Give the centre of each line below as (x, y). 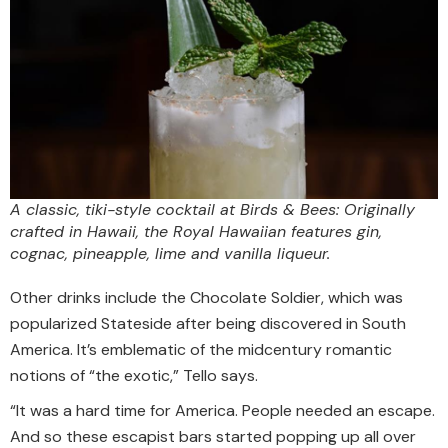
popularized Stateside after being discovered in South (208, 323)
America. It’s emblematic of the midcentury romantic (201, 349)
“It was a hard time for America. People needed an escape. (222, 411)
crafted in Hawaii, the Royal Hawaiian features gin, (196, 231)
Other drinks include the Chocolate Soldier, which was (206, 297)
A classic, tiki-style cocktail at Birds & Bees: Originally (212, 209)
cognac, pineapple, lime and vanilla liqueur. (170, 253)
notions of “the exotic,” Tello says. (134, 375)
